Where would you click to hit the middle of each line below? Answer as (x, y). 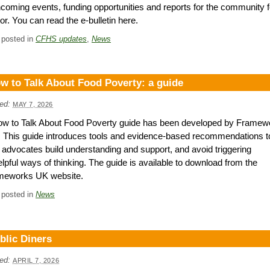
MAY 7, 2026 (33, 105)
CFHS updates (61, 39)
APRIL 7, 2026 (36, 261)
